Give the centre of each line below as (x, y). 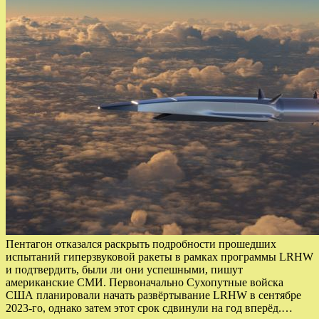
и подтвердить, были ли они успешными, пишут (124, 270)
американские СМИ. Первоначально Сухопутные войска (145, 283)
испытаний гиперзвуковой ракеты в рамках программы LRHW (159, 257)
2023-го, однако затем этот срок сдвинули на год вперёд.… (149, 308)
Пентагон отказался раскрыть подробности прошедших (141, 244)
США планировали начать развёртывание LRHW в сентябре (153, 296)
